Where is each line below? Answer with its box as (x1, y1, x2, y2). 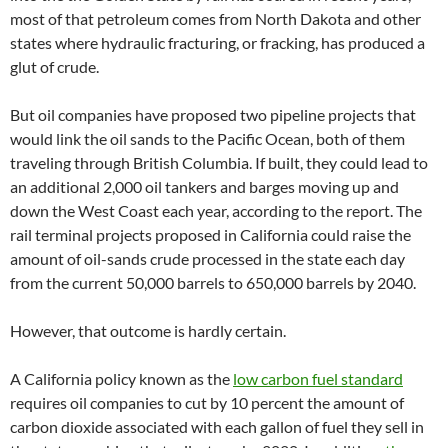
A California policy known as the (10, 369, 233, 389)
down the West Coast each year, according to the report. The (10, 201, 422, 221)
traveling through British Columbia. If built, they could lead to (10, 153, 428, 173)
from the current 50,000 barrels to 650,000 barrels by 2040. (10, 273, 416, 293)
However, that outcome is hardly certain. (10, 321, 286, 341)
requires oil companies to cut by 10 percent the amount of (10, 393, 404, 413)
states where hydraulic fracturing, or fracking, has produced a (10, 33, 425, 53)
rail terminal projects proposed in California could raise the (10, 225, 411, 245)
